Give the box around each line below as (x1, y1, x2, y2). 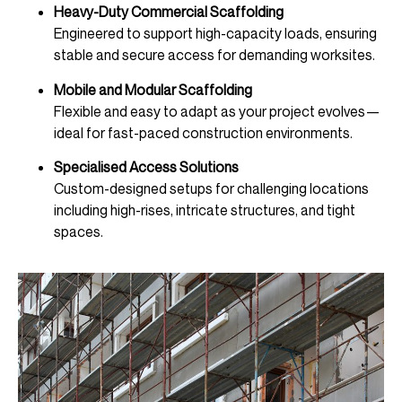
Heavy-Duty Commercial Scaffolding (54, 3, 284, 22)
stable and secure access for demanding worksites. (54, 46, 375, 65)
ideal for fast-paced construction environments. (54, 123, 353, 142)
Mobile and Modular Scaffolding (54, 80, 252, 99)
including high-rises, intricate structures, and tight (54, 200, 355, 219)
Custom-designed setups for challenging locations (54, 179, 369, 197)
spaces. (54, 222, 103, 240)
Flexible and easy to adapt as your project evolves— (54, 101, 380, 120)
